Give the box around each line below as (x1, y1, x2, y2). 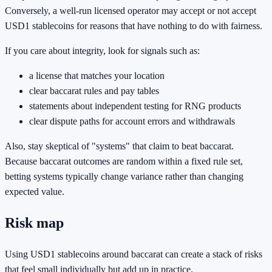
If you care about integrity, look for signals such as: (5, 46, 200, 56)
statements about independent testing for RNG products (29, 101, 241, 112)
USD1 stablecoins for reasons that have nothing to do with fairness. (5, 21, 262, 32)
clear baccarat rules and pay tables (29, 86, 159, 97)
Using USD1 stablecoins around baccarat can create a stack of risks (5, 249, 262, 260)
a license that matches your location (29, 70, 165, 81)
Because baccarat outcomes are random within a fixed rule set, (5, 156, 243, 167)
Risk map (5, 215, 64, 231)
